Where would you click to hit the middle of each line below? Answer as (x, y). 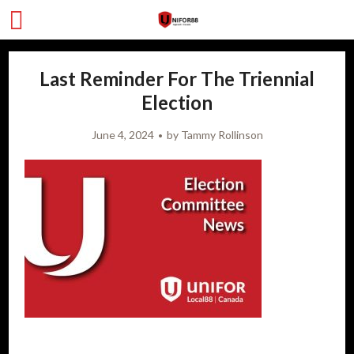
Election (177, 102)
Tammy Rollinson (222, 135)
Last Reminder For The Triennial (177, 79)
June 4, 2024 (122, 135)
